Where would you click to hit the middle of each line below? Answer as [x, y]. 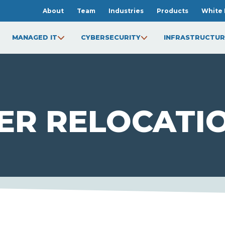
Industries [126, 11]
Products [172, 11]
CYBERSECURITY [110, 37]
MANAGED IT [35, 37]
